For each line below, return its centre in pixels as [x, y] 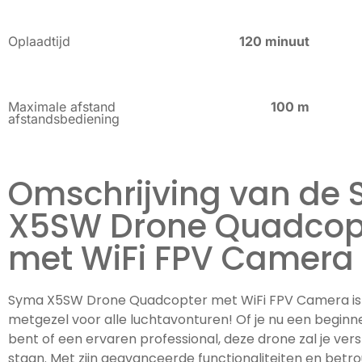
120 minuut [275, 42]
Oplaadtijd [39, 42]
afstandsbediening [64, 118]
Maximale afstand [62, 106]
